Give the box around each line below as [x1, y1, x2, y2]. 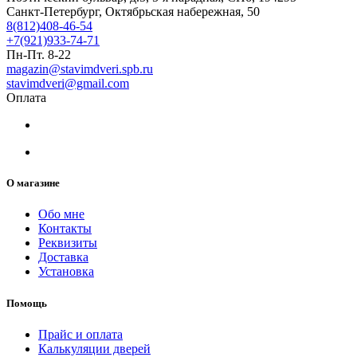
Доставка [38, 250, 88, 265]
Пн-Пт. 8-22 [6, 48, 71, 62]
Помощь [6, 296, 47, 309]
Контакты [38, 222, 92, 236]
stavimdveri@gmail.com [6, 76, 129, 91]
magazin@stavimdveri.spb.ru [6, 62, 153, 76]
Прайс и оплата [38, 327, 123, 341]
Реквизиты [38, 236, 97, 250]
